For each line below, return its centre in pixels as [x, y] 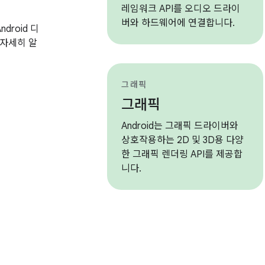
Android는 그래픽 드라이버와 [180, 126]
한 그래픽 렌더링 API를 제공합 [182, 154]
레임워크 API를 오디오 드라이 [181, 9]
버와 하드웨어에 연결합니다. [178, 23]
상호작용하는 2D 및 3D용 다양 [183, 140]
